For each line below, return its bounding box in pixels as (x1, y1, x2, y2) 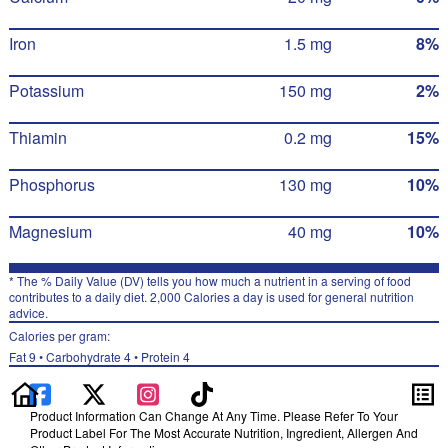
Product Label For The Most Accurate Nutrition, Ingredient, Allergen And (30, 424, 418, 441)
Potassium (8, 79, 84, 102)
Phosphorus (8, 173, 95, 196)
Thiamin (8, 126, 67, 149)
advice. (8, 304, 48, 321)
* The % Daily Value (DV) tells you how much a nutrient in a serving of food (8, 272, 411, 289)
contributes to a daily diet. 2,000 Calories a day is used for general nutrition (8, 288, 414, 305)
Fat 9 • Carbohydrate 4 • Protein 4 (8, 348, 190, 365)
